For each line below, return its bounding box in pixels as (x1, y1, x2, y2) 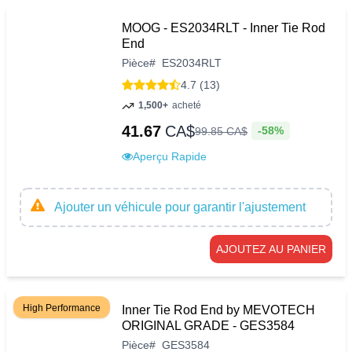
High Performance (23, 302, 101, 313)
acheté (172, 100, 201, 112)
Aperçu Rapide (133, 149, 207, 163)
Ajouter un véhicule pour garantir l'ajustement (54, 200, 306, 214)
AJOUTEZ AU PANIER (216, 242, 326, 255)
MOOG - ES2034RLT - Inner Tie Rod (122, 21, 325, 35)
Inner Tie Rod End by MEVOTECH (122, 302, 315, 317)
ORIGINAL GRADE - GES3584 (122, 318, 295, 332)
